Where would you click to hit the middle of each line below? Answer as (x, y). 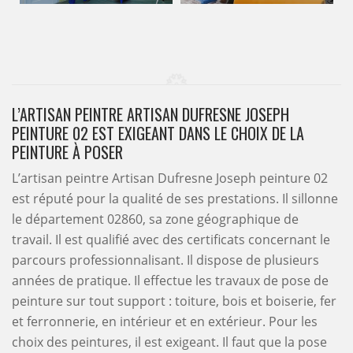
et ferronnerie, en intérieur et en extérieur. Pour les (165, 321)
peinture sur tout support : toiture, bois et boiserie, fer (174, 301)
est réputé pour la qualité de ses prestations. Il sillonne (175, 199)
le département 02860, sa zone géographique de (155, 219)
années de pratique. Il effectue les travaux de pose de (170, 281)
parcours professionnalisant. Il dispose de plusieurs (165, 260)
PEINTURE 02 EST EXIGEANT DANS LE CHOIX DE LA (158, 133)
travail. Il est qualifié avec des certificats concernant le (171, 240)
